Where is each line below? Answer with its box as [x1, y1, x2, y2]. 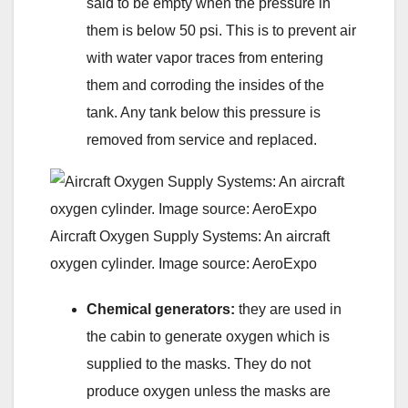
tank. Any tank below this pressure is [87, 104, 321, 120]
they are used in [239, 301, 342, 317]
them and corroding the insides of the [87, 76, 324, 93]
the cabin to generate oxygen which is [87, 328, 330, 344]
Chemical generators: [87, 301, 239, 317]
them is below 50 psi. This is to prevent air [87, 22, 356, 38]
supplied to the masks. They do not [87, 355, 311, 372]
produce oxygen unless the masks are [87, 382, 331, 399]
